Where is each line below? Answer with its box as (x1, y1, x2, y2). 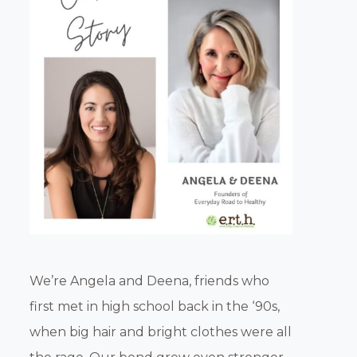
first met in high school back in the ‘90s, (29, 299, 280, 315)
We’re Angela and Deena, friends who (29, 273, 269, 289)
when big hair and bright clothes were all (29, 324, 292, 340)
